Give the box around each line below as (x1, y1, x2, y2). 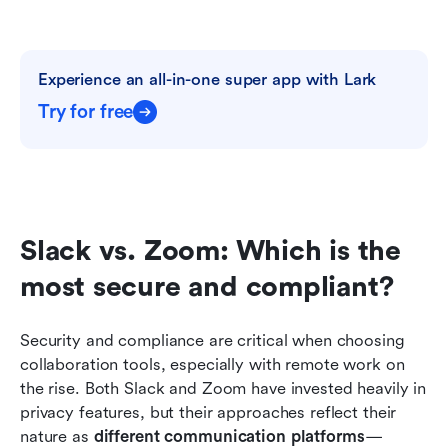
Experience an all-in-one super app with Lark (38, 69, 377, 89)
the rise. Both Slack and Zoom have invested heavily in (20, 378, 427, 398)
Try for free (38, 100, 134, 123)
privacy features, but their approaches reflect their (20, 402, 397, 422)
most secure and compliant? (20, 270, 394, 303)
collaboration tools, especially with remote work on (20, 354, 405, 374)
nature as (20, 426, 94, 446)
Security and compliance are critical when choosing (20, 330, 405, 350)
